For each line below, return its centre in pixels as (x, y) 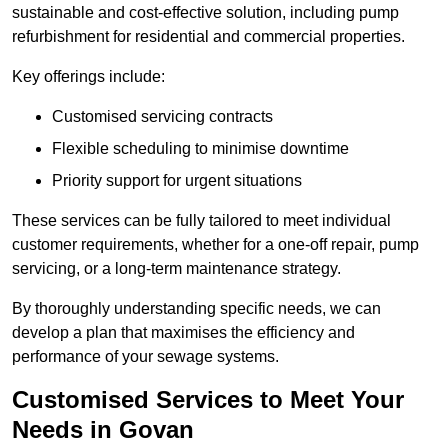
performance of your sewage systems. (145, 357)
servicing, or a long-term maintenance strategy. (176, 269)
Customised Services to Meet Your (208, 400)
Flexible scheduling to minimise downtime (200, 149)
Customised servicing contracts (162, 117)
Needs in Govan (103, 430)
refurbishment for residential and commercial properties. (208, 37)
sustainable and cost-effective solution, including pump (205, 13)
